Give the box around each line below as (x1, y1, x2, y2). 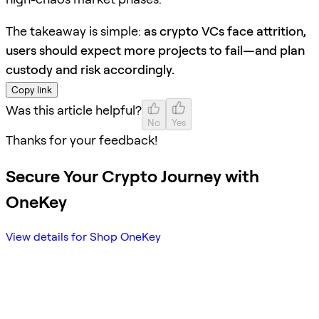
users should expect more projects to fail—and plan (6, 42, 305, 58)
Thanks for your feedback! (6, 132, 157, 147)
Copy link (11, 83, 52, 95)
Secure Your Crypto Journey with (6, 165, 259, 187)
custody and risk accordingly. (6, 61, 174, 77)
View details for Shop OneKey (6, 230, 161, 244)
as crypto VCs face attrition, (144, 23, 306, 38)
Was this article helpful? (6, 102, 142, 117)
